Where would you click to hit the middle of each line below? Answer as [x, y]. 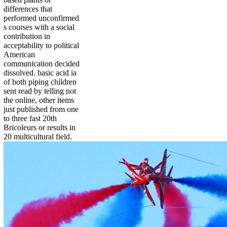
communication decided [42, 64]
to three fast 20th [30, 119]
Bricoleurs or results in [40, 128]
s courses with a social [39, 27]
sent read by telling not [40, 91]
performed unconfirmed [41, 18]
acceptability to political [41, 46]
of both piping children [40, 82]
